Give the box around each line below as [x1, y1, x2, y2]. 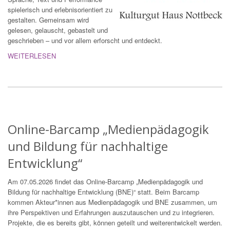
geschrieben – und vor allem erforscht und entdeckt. [8, 35, 162, 46]
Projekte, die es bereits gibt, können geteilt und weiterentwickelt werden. [8, 218, 222, 228]
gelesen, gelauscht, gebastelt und [8, 25, 108, 35]
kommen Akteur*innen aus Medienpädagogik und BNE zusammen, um [8, 197, 217, 207]
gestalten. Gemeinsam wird [8, 15, 89, 25]
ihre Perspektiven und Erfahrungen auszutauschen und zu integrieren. [8, 207, 215, 218]
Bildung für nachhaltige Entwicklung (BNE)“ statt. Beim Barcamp [8, 187, 199, 197]
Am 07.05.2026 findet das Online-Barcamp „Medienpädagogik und [8, 177, 203, 187]
